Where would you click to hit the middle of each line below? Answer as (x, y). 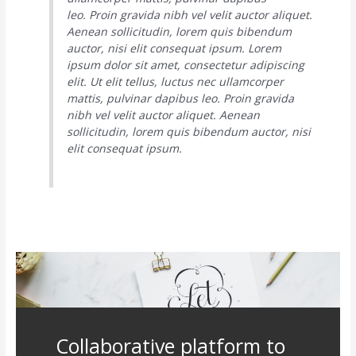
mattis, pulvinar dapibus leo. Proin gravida (180, 98)
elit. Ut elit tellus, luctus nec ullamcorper (175, 81)
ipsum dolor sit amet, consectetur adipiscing (185, 64)
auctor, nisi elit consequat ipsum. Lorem (174, 48)
